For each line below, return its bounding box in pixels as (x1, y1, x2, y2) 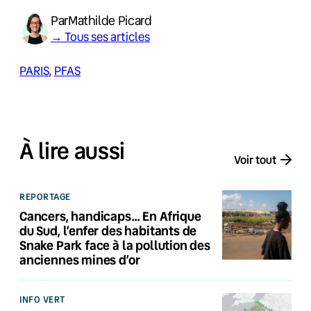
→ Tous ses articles (51, 28, 150, 44)
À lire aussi (19, 135, 126, 165)
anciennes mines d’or (19, 251, 140, 269)
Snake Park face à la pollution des (19, 237, 210, 254)
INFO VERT (19, 293, 65, 306)
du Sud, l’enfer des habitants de (19, 222, 197, 239)
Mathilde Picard (67, 11, 152, 28)
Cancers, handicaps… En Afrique (19, 208, 201, 225)
